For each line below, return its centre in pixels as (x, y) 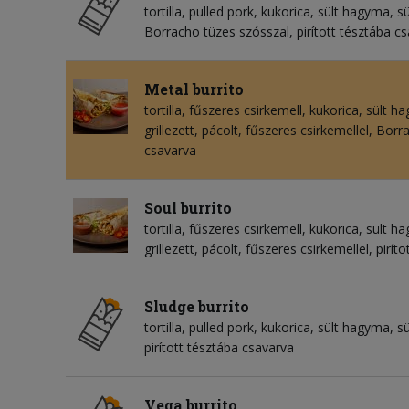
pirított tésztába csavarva (219, 347)
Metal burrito (194, 89)
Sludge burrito (197, 306)
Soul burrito (188, 207)
